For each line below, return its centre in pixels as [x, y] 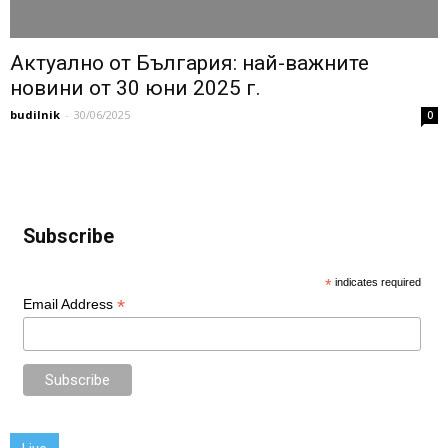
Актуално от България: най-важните [189, 63]
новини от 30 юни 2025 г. [135, 88]
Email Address [69, 304]
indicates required [377, 282]
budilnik [35, 115]
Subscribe [68, 237]
